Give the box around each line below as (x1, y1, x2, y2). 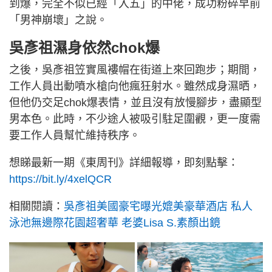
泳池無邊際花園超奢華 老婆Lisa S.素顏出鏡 (9, 217, 220, 229)
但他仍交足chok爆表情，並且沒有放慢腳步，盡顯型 (9, 97, 262, 109)
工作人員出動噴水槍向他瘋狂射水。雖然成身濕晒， (9, 80, 260, 93)
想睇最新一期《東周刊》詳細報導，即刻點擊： (9, 157, 239, 169)
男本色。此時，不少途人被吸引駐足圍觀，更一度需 (9, 113, 260, 126)
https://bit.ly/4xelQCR (9, 173, 112, 186)
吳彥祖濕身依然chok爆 (9, 39, 160, 56)
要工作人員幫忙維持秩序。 (9, 129, 140, 142)
